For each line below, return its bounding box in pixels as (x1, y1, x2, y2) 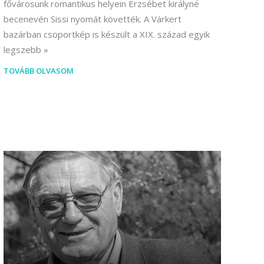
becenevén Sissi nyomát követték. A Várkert (4, 13, 181, 25)
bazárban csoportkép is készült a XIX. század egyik (4, 28, 210, 41)
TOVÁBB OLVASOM (4, 65, 74, 77)
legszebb (4, 44, 41, 56)
